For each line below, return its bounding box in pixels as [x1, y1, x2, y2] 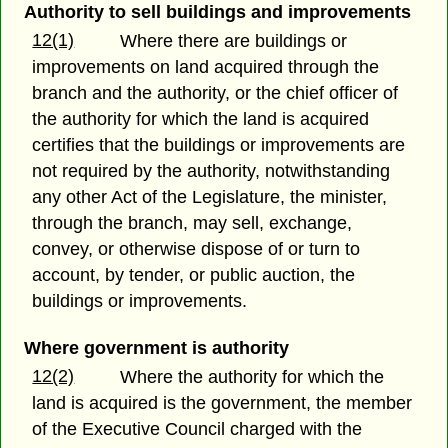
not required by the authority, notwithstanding [32, 161, 391, 182]
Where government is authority [23, 338, 289, 359]
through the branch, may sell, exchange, [32, 213, 353, 234]
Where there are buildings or [120, 31, 348, 52]
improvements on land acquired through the [32, 57, 380, 78]
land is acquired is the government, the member [32, 393, 413, 414]
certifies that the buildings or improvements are [32, 135, 406, 156]
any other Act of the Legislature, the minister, [32, 187, 388, 208]
